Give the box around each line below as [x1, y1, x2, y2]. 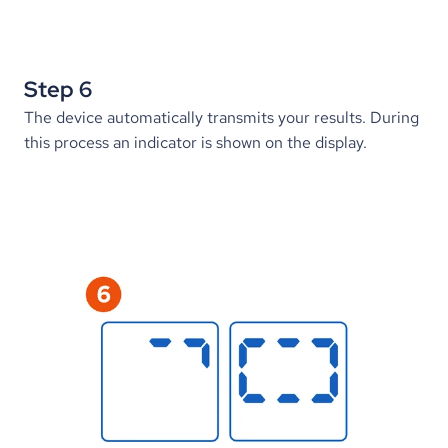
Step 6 [24, 75, 92, 104]
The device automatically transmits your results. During [24, 107, 419, 128]
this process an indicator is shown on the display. [24, 132, 367, 153]
